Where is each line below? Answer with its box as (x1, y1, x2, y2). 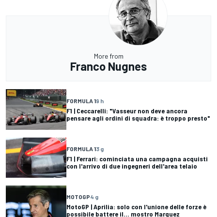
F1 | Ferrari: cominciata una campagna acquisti (66, 155, 208, 163)
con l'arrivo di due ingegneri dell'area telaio (66, 162, 197, 170)
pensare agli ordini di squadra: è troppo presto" (66, 114, 210, 123)
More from (93, 52, 124, 61)
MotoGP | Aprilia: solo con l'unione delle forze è (66, 202, 206, 211)
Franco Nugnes (70, 59, 147, 74)
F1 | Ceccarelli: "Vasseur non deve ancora (66, 107, 187, 115)
